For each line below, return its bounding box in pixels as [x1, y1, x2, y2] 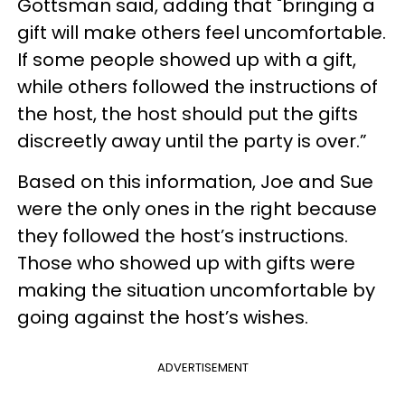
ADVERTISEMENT [156, 359, 249, 376]
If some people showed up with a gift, [17, 47, 356, 72]
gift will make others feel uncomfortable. [17, 20, 386, 45]
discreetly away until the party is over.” [17, 128, 367, 154]
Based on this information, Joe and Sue [17, 169, 373, 194]
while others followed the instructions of [17, 74, 378, 99]
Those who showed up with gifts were [17, 250, 355, 276]
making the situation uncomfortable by [17, 278, 375, 303]
